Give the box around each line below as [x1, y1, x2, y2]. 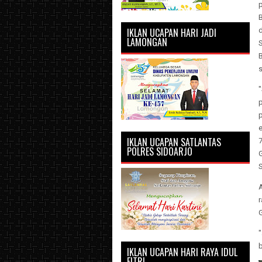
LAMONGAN [127, 35, 167, 49]
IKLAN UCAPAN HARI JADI [127, 26, 216, 40]
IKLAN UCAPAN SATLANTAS [127, 135, 221, 149]
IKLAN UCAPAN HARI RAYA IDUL [127, 245, 237, 259]
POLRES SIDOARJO [127, 144, 192, 158]
